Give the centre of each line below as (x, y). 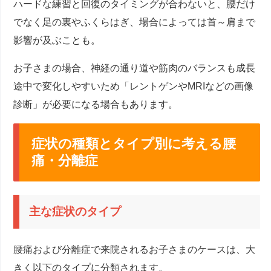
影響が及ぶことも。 (57, 41)
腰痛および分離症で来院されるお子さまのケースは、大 (135, 249)
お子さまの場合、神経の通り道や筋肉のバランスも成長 (135, 68)
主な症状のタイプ (75, 212)
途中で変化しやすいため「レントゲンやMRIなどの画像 (134, 87)
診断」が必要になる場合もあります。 (96, 105)
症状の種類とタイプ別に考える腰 (134, 144)
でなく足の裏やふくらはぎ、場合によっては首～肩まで (135, 22)
